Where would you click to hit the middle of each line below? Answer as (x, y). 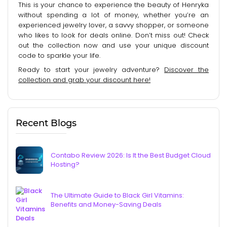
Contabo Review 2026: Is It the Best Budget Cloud (131, 156)
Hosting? (65, 165)
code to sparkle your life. (59, 55)
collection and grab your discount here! (84, 80)
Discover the (187, 69)
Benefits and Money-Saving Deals (106, 205)
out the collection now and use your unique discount (113, 45)
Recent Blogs (46, 123)
